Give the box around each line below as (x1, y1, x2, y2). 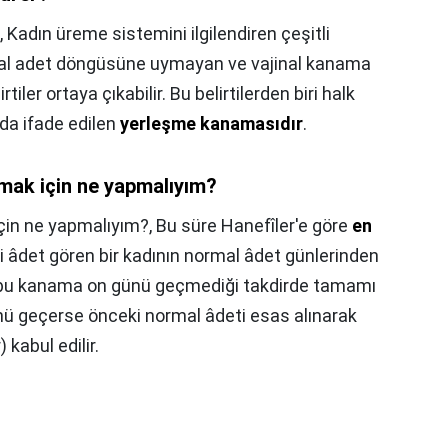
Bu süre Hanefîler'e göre (156, 215, 352, 237)
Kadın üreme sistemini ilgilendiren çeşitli (7, 23, 330, 45)
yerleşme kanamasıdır (120, 113, 303, 135)
